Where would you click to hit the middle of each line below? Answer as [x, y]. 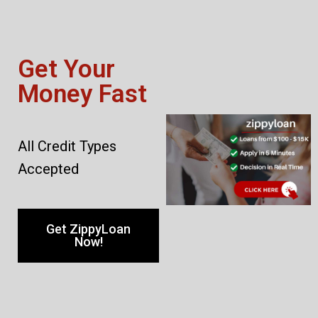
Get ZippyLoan [88, 229]
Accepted [48, 169]
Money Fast [82, 94]
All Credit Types [67, 146]
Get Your [66, 69]
